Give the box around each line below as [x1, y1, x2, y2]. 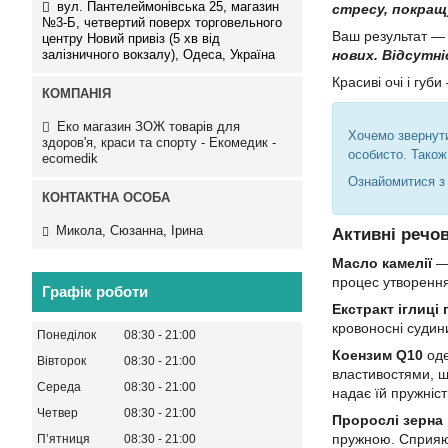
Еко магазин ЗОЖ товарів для [57, 118, 240, 134]
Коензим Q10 [332, 347, 423, 363]
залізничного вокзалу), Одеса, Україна [42, 46, 275, 62]
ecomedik [42, 150, 98, 166]
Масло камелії [332, 255, 432, 271]
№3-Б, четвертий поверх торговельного [42, 14, 282, 30]
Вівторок [37, 354, 86, 369]
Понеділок [37, 328, 96, 343]
